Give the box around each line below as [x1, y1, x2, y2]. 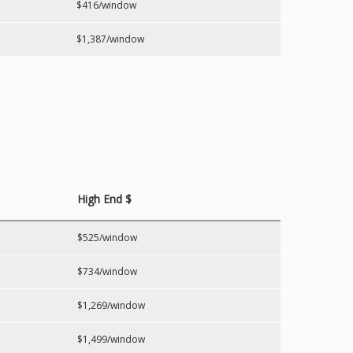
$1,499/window [77, 333, 145, 346]
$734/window [77, 265, 137, 278]
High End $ [77, 191, 132, 206]
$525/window [77, 231, 137, 244]
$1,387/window [76, 32, 144, 46]
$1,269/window [77, 299, 145, 312]
